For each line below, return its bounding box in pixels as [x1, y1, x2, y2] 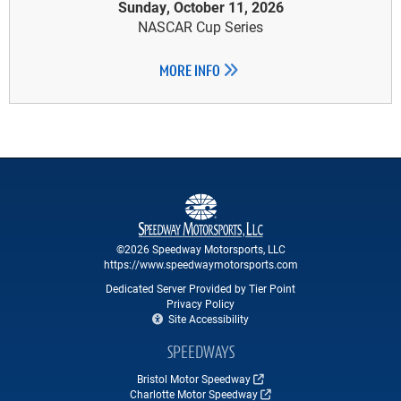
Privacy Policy [166, 295, 235, 311]
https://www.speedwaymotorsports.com [103, 256, 298, 271]
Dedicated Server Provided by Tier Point [106, 280, 295, 295]
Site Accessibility [166, 311, 249, 326]
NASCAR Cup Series [138, 16, 263, 36]
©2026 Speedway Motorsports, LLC [115, 241, 286, 256]
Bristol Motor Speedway [137, 371, 251, 386]
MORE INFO [159, 63, 223, 81]
